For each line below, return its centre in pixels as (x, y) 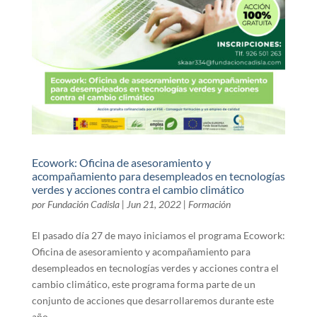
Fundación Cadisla (83, 204)
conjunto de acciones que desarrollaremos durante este (152, 300)
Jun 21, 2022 (154, 204)
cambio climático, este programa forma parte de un (143, 284)
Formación (209, 204)
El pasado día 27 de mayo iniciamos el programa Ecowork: (158, 235)
